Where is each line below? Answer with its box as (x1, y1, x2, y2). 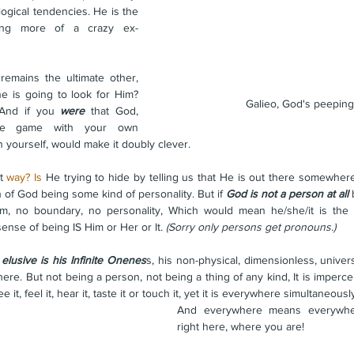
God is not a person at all (226, 187, 348, 201)
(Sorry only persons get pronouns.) (166, 220, 336, 234)
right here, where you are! (177, 320, 307, 333)
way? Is (6, 171, 42, 184)
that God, (85, 104, 139, 118)
